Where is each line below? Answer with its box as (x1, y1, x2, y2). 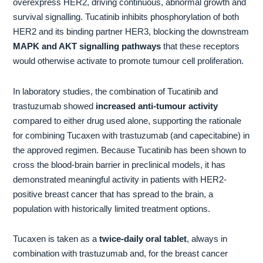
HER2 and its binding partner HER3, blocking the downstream (13, 27, 249, 37)
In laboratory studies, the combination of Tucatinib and (13, 86, 218, 96)
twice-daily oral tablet (99, 234, 187, 244)
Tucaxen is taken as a (13, 234, 100, 244)
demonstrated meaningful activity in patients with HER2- (13, 174, 227, 184)
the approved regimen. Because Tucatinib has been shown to (13, 145, 247, 155)
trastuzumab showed (13, 101, 96, 111)
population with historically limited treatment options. (13, 204, 211, 214)
